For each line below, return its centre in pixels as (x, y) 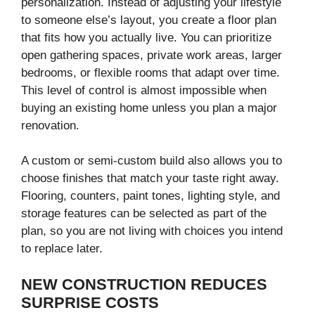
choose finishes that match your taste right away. (150, 179)
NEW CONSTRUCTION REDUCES (144, 284)
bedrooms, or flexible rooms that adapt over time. (150, 72)
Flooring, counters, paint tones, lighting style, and (150, 196)
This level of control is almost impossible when (144, 90)
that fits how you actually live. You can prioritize (146, 37)
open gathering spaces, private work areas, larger (152, 55)
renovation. (50, 125)
